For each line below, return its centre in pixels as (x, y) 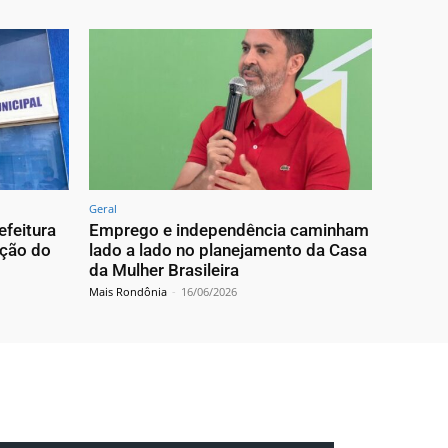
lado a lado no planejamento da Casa (228, 250)
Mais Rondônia (128, 292)
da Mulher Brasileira (164, 270)
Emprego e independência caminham (229, 230)
